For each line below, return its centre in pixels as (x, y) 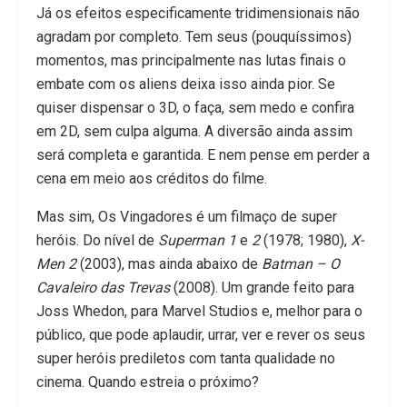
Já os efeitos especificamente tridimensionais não (198, 14)
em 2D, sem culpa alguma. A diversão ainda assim (194, 132)
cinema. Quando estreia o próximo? (149, 382)
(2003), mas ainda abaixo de (171, 264)
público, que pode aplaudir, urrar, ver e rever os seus (201, 335)
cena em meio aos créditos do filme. (152, 179)
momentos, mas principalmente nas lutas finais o (191, 61)
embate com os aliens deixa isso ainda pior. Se (186, 84)
